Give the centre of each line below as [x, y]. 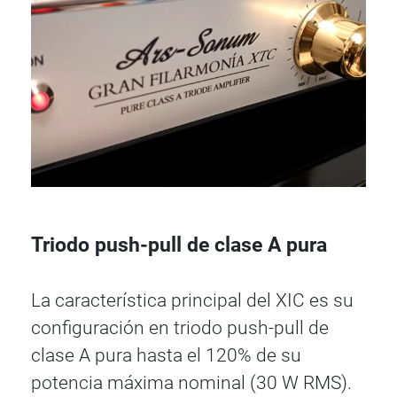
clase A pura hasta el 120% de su [167, 355]
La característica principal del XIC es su [193, 300]
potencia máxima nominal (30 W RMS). [192, 382]
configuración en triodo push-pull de [180, 327]
